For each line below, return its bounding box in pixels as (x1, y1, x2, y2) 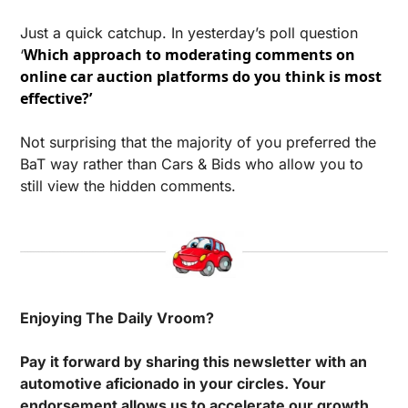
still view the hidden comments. (20, 176, 236, 195)
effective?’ (20, 87, 96, 108)
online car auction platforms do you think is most (20, 66, 382, 87)
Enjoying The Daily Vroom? (20, 308, 214, 327)
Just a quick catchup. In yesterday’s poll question (20, 23, 358, 42)
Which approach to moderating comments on (24, 44, 355, 65)
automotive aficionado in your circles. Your (20, 373, 326, 393)
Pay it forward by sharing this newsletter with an (20, 352, 367, 371)
